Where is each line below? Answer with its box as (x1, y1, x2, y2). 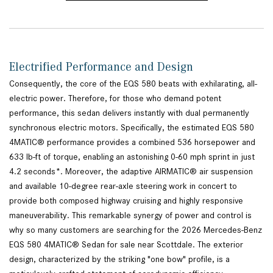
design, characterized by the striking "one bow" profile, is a (9, 254, 230, 264)
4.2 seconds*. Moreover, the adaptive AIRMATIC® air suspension (9, 166, 253, 177)
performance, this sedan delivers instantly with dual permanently (9, 108, 249, 118)
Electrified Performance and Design (9, 59, 196, 73)
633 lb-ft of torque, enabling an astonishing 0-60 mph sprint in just (9, 152, 255, 162)
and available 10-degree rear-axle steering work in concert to (9, 181, 237, 191)
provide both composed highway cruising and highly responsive (9, 196, 243, 206)
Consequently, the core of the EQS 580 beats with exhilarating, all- (9, 79, 257, 89)
